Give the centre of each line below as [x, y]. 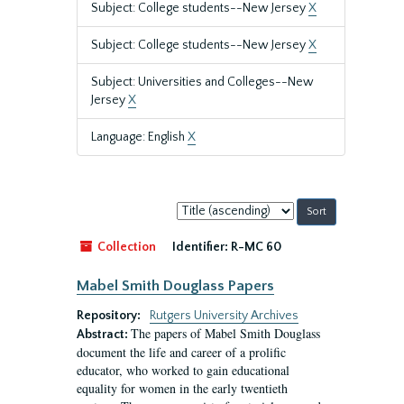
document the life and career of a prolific [181, 352]
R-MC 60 [256, 247]
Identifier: [200, 247]
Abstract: [104, 335]
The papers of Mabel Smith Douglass [225, 333]
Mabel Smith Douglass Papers [175, 286]
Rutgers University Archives [224, 316]
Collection [125, 247]
